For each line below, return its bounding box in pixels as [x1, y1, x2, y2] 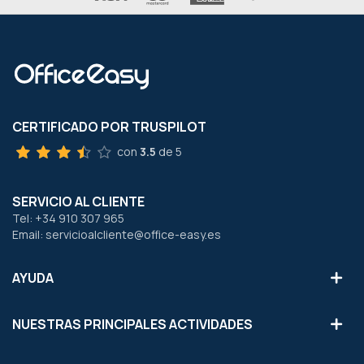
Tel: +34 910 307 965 [12, 210, 124, 226]
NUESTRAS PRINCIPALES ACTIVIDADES [12, 315, 253, 333]
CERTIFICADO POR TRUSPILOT [12, 117, 206, 136]
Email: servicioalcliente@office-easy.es [12, 227, 221, 242]
